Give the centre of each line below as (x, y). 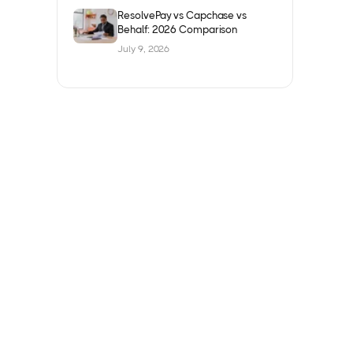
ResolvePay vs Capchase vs (182, 16)
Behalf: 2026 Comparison (178, 30)
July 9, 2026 (144, 49)
